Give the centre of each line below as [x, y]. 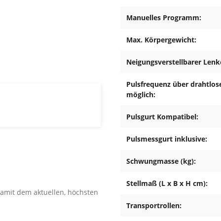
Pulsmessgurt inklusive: [167, 139]
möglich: [141, 95]
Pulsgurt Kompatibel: [162, 117]
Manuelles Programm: [164, 18]
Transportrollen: [154, 206]
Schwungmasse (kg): [161, 161]
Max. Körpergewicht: [161, 40]
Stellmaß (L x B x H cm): [167, 184]
